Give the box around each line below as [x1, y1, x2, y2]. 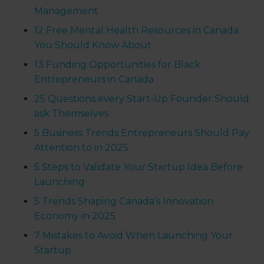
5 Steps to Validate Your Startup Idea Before [34, 161, 243, 173]
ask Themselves [34, 108, 109, 120]
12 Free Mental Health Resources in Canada [34, 25, 239, 37]
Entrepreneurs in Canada [34, 74, 154, 85]
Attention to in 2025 [34, 142, 129, 154]
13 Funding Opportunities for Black [34, 59, 201, 71]
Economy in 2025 [34, 210, 116, 222]
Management [34, 5, 99, 17]
